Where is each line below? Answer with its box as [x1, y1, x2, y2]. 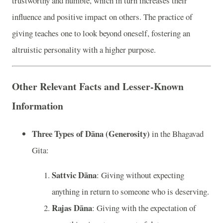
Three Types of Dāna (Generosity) [32, 127, 150, 140]
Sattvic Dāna [52, 168, 97, 181]
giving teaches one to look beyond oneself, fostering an [12, 27, 190, 39]
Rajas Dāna [52, 201, 92, 214]
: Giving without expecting [97, 169, 184, 181]
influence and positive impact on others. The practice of [12, 10, 193, 22]
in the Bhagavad [150, 127, 204, 139]
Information [12, 99, 63, 113]
